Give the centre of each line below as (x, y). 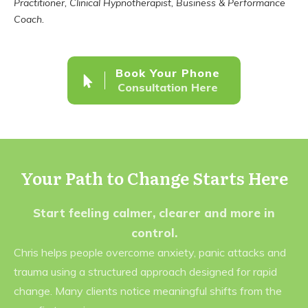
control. (154, 233)
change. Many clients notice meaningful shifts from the (148, 291)
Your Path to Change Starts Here (154, 178)
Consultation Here (168, 88)
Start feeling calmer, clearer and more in (154, 213)
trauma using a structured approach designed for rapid (145, 272)
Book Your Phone (168, 73)
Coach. (29, 20)
